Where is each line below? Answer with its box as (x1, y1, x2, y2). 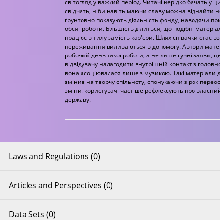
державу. (64, 95, 91, 104)
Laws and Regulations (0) (8, 151, 100, 162)
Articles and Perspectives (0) (8, 180, 113, 191)
